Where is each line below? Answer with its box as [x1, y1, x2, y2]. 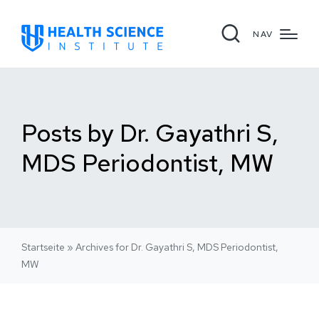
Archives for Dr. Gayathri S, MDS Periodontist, [75, 241, 278, 253]
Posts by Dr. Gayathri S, [21, 117, 278, 149]
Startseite [21, 241, 65, 253]
